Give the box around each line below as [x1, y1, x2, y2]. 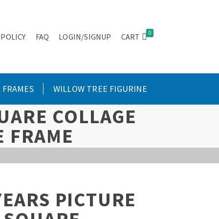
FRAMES [2, 83, 34, 94]
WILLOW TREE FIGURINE [53, 83, 147, 94]
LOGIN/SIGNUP [59, 32, 111, 42]
